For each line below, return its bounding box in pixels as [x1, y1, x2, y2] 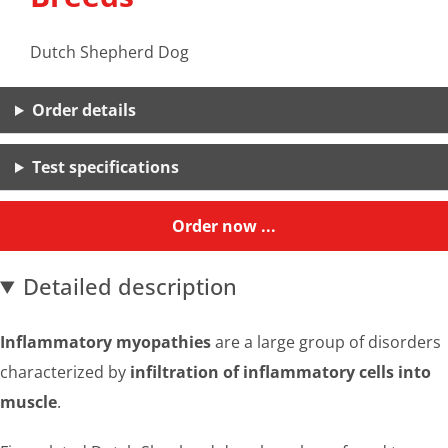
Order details [31, 99, 136, 121]
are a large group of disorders [211, 331, 441, 353]
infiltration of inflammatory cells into [130, 361, 431, 383]
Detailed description [23, 271, 238, 301]
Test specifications [31, 156, 179, 178]
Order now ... [172, 215, 276, 237]
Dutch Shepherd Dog [30, 41, 189, 63]
